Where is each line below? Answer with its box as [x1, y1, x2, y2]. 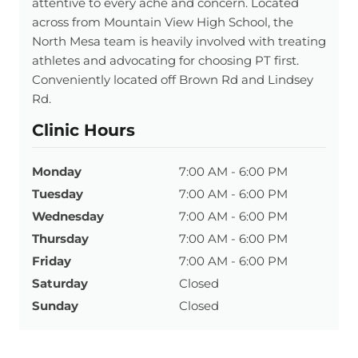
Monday [32, 163, 82, 179]
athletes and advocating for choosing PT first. [32, 53, 299, 69]
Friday [32, 253, 71, 268]
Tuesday [32, 185, 83, 201]
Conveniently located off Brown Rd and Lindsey [32, 72, 313, 88]
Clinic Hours [32, 119, 135, 140]
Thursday [32, 230, 89, 246]
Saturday [32, 275, 88, 291]
